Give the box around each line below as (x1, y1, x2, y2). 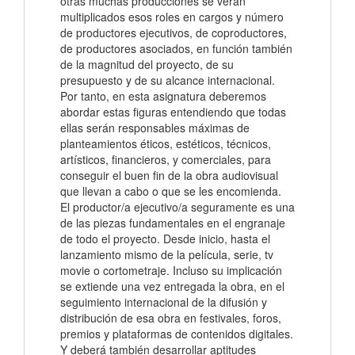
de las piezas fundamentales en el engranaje (60, 215, 285, 231)
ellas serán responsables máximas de (60, 120, 250, 136)
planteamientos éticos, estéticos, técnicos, (60, 136, 271, 152)
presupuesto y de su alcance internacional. (60, 72, 275, 89)
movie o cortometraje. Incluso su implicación (60, 262, 282, 279)
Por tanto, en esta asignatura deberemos (60, 88, 266, 105)
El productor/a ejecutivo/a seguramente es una (60, 199, 295, 216)
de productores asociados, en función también (60, 40, 292, 57)
